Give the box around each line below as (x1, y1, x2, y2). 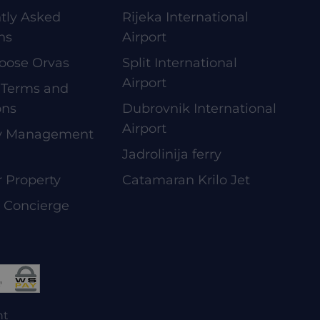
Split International (122, 55, 237, 71)
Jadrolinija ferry (122, 146, 221, 162)
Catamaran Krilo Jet (122, 172, 250, 188)
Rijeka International (122, 9, 249, 25)
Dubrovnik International (122, 101, 276, 116)
